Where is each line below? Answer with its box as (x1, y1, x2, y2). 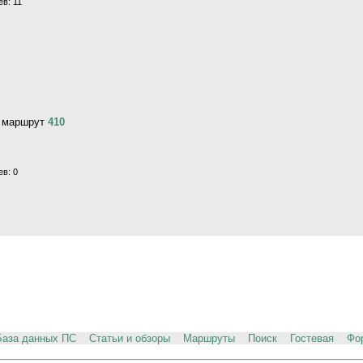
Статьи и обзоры (88, 331, 170, 344)
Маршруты (182, 331, 235, 344)
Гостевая (289, 331, 334, 344)
